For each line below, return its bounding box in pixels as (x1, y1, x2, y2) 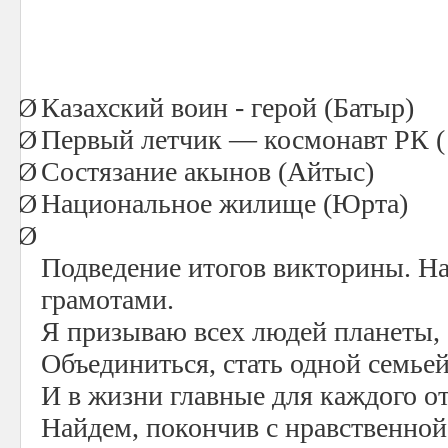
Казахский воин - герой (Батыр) (41, 92, 414, 123)
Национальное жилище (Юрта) (41, 188, 408, 219)
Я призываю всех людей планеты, (41, 316, 440, 347)
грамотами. (41, 284, 174, 315)
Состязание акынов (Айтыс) (41, 156, 374, 187)
